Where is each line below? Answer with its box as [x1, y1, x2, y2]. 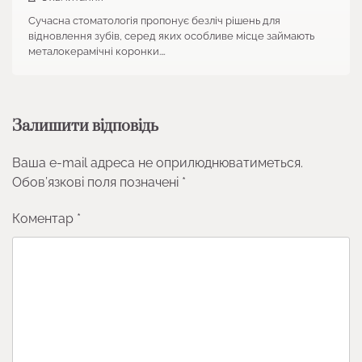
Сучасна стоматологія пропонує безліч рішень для [28, 14, 280, 27]
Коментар [12, 210, 77, 226]
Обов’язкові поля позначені [12, 174, 182, 190]
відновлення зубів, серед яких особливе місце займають [28, 29, 314, 42]
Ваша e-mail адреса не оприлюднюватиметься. [12, 154, 303, 170]
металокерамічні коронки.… [28, 44, 166, 57]
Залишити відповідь [12, 116, 158, 137]
